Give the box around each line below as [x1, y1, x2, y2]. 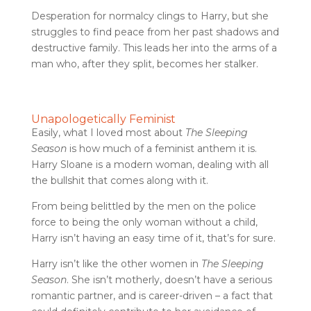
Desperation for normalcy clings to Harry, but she [31, 10, 269, 22]
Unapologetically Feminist [31, 112, 176, 126]
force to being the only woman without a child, [31, 216, 258, 228]
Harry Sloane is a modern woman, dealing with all [31, 158, 269, 171]
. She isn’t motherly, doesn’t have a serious [66, 274, 272, 286]
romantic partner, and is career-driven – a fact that [31, 289, 273, 302]
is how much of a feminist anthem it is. [66, 142, 257, 155]
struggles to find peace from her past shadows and [31, 26, 279, 38]
